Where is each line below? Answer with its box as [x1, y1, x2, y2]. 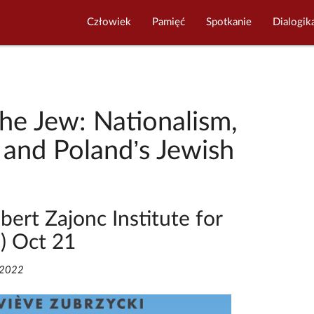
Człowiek [87, 17, 132, 27]
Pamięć [152, 17, 186, 27]
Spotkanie [206, 17, 252, 27]
